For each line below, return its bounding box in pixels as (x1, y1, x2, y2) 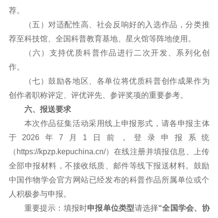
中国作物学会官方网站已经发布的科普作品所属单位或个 (8, 175, 210, 184)
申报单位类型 (87, 203, 135, 212)
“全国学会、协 (158, 203, 210, 212)
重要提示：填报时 (24, 203, 88, 212)
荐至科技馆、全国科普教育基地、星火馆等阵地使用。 (8, 34, 196, 43)
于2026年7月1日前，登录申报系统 (8, 133, 210, 142)
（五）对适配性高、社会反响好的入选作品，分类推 (24, 20, 210, 29)
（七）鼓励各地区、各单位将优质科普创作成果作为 (24, 76, 210, 85)
